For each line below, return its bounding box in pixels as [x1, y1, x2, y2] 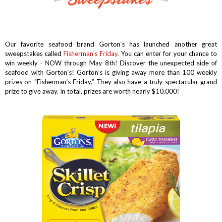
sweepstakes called [5, 50, 63, 58]
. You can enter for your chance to [117, 50, 217, 58]
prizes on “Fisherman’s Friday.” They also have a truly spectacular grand [5, 78, 217, 86]
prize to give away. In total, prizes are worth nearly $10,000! [5, 87, 179, 96]
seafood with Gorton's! [5, 68, 77, 77]
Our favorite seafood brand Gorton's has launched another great [5, 40, 217, 49]
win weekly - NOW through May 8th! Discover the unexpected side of [5, 59, 217, 67]
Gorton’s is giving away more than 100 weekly [77, 68, 217, 77]
